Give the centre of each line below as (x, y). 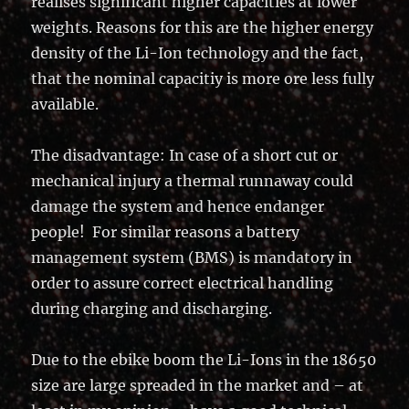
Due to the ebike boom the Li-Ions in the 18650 (204, 359)
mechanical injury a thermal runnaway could (193, 180)
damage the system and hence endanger (178, 206)
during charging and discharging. (152, 308)
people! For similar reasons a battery (166, 231)
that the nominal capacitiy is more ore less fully (203, 78)
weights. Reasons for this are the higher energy (203, 27)
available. (65, 104)
